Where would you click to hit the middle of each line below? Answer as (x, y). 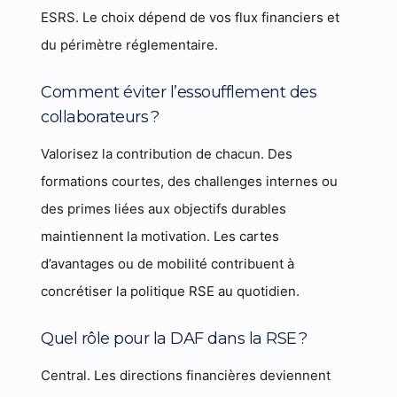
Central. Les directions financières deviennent (186, 375)
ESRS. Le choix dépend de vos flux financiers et (191, 17)
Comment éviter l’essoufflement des (179, 92)
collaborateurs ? (100, 117)
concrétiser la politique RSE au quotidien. (171, 291)
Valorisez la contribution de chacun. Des (167, 154)
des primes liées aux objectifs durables (164, 209)
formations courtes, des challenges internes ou (190, 181)
